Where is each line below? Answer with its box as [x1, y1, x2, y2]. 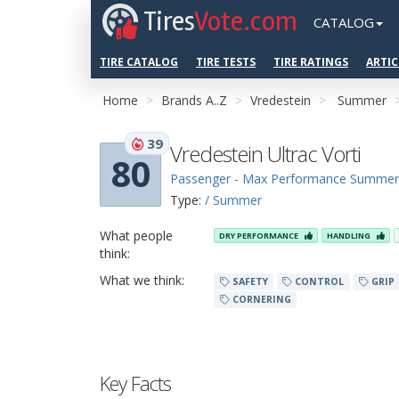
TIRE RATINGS [273, 54, 348, 69]
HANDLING [327, 230, 373, 242]
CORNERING [229, 293, 291, 305]
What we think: [100, 272, 184, 289]
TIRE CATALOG [100, 54, 178, 69]
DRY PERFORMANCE [219, 230, 301, 242]
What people [100, 227, 173, 244]
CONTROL [292, 275, 345, 288]
